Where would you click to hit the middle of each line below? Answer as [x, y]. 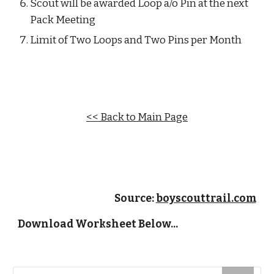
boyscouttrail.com [206, 198]
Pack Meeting [63, 20]
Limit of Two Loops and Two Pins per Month [136, 40]
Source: [135, 198]
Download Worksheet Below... [98, 224]
